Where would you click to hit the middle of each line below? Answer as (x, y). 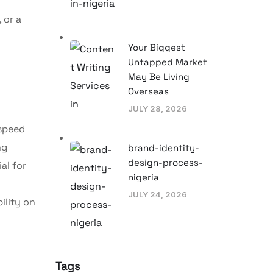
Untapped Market (168, 62)
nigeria (144, 177)
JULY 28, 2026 (158, 108)
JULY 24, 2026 (158, 194)
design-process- (165, 162)
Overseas (148, 91)
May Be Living (159, 76)
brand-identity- (164, 147)
